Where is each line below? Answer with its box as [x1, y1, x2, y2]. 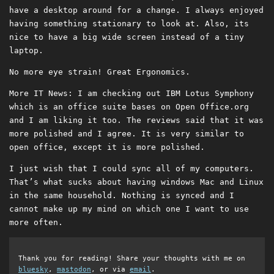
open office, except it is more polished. [9, 143, 205, 152]
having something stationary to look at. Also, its [9, 19, 249, 29]
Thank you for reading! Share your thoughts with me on [18, 254, 245, 262]
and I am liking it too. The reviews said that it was [9, 116, 264, 125]
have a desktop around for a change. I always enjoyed [9, 6, 264, 15]
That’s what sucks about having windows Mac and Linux [9, 177, 264, 187]
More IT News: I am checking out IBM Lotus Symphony [9, 89, 254, 98]
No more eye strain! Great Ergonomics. [9, 67, 190, 77]
